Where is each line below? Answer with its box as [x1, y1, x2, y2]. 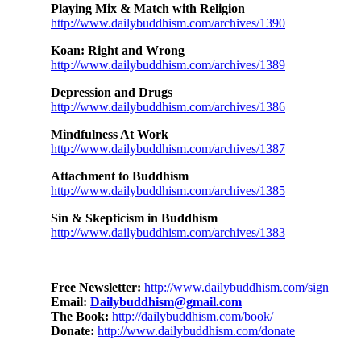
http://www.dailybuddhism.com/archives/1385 [51, 184, 285, 198]
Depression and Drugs [51, 85, 172, 100]
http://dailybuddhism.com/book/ [112, 309, 273, 324]
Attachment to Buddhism [51, 169, 189, 184]
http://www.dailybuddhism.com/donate [98, 324, 295, 338]
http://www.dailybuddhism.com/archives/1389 [51, 58, 285, 73]
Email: [51, 295, 90, 309]
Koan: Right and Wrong [51, 44, 185, 58]
